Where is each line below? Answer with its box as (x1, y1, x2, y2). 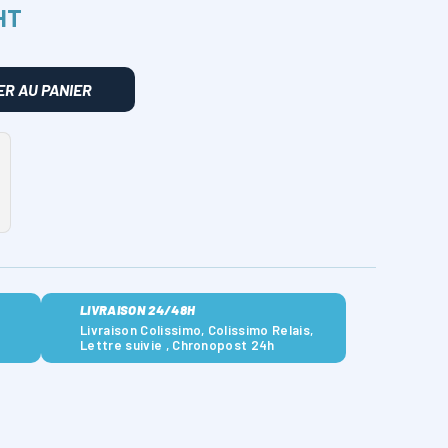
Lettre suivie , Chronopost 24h (80, 337, 275, 353)
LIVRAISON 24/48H (80, 302, 196, 318)
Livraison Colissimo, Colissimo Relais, (80, 322, 314, 338)
